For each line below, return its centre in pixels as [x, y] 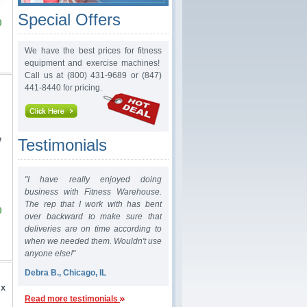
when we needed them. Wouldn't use [93, 241]
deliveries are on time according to [93, 229]
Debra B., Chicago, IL [65, 273]
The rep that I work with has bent [93, 204]
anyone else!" [50, 254]
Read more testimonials [71, 299]
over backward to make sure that [93, 217]
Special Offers [69, 20]
